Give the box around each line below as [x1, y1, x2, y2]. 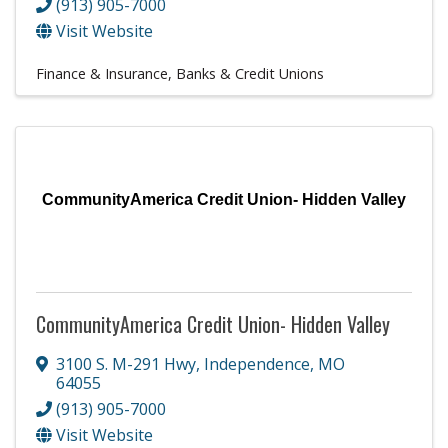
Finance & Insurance [36, 63, 168, 83]
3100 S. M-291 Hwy [56, 352, 196, 375]
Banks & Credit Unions [176, 63, 324, 83]
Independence [204, 352, 310, 375]
